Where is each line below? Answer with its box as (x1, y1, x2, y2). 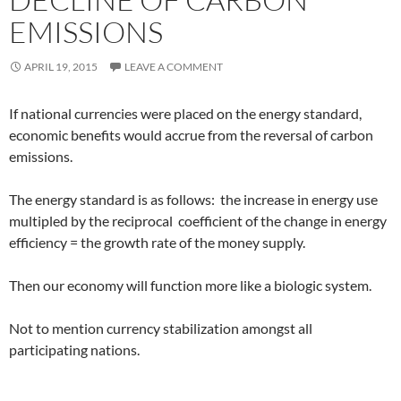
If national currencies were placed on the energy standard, (9, 105, 362, 122)
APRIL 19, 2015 (24, 60, 98, 73)
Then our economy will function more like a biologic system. (9, 277, 374, 294)
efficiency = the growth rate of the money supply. (9, 234, 308, 251)
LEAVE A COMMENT (124, 60, 223, 73)
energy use (311, 191, 378, 208)
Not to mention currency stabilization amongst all (9, 320, 312, 337)
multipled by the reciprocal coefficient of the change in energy (9, 212, 387, 229)
